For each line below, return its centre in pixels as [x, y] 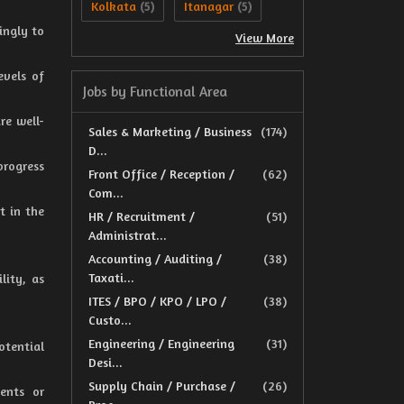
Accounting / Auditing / [155, 258]
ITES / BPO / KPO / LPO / [157, 301]
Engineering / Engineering [161, 343]
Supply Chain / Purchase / [162, 386]
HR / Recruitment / [142, 216]
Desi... [106, 362]
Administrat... [128, 235]
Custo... [110, 320]
